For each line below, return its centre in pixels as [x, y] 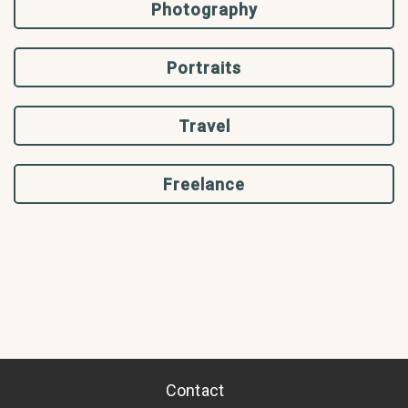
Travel [204, 126]
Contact [195, 390]
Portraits [204, 67]
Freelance [204, 184]
